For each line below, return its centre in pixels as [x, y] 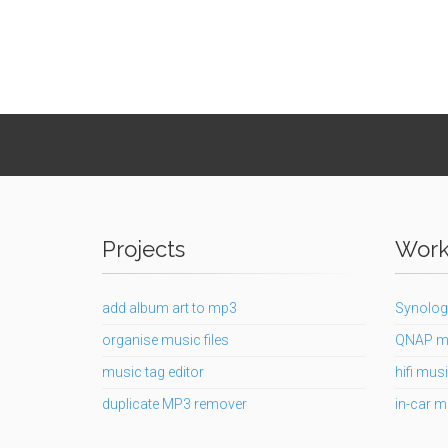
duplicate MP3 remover [174, 404]
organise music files [165, 340]
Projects [143, 249]
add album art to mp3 [169, 308]
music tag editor [153, 372]
